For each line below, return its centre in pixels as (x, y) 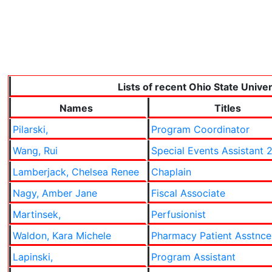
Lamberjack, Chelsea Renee (76, 172)
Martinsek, (37, 214)
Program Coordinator (200, 129)
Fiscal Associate (188, 193)
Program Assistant (193, 257)
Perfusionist (178, 214)
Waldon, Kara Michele (62, 236)
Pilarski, (30, 129)
